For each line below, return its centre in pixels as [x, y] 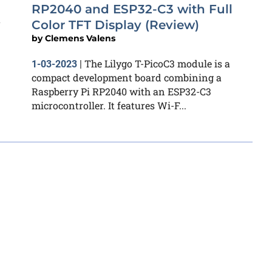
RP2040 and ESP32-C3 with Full [132, 9]
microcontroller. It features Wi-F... [109, 105]
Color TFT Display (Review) [115, 25]
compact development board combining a [127, 77]
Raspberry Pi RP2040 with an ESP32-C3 [121, 91]
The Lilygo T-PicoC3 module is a [157, 63]
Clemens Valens [80, 38]
